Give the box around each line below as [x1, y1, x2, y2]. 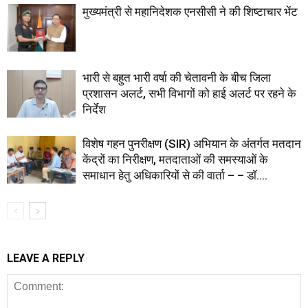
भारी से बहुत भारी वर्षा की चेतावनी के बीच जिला [82, 70, 271, 85]
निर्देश [82, 102, 106, 116]
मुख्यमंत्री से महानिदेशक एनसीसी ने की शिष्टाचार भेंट [82, 4, 298, 19]
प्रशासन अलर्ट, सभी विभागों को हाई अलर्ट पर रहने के [82, 86, 296, 100]
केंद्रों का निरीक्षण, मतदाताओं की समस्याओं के [82, 152, 268, 166]
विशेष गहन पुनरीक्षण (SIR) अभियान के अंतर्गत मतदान [82, 136, 301, 151]
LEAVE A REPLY [7, 251, 85, 265]
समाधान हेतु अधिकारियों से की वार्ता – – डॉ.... [82, 168, 267, 182]
